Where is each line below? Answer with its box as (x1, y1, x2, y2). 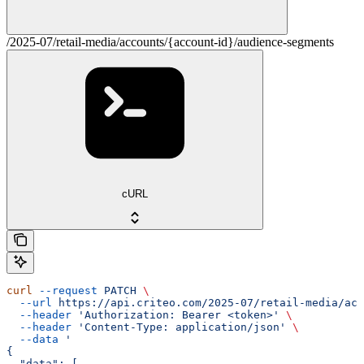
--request (32, 284, 97, 297)
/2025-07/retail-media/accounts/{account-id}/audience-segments (6, 35, 334, 50)
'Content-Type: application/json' (71, 321, 286, 334)
